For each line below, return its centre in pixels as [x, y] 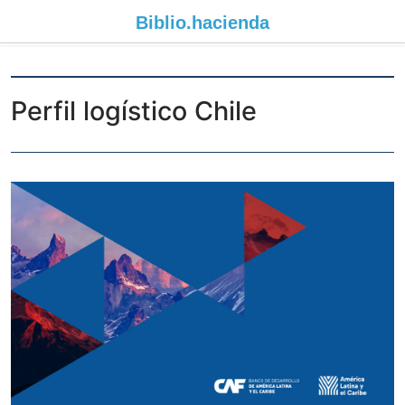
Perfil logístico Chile [134, 111]
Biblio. [164, 23]
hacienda [231, 23]
